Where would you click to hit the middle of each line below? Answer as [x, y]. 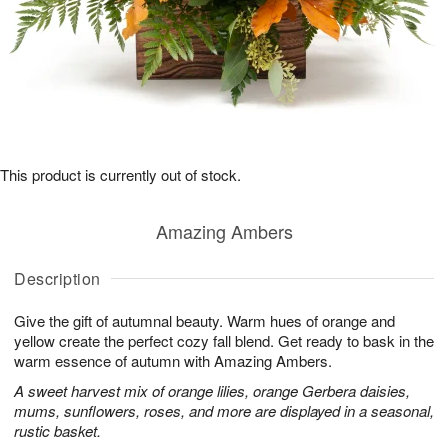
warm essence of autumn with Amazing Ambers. [173, 360]
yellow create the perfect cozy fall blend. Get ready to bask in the [224, 340]
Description [57, 278]
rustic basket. [57, 430]
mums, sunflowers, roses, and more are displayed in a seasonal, [224, 410]
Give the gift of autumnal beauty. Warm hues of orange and [204, 320]
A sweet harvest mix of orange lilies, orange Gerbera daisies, [212, 390]
